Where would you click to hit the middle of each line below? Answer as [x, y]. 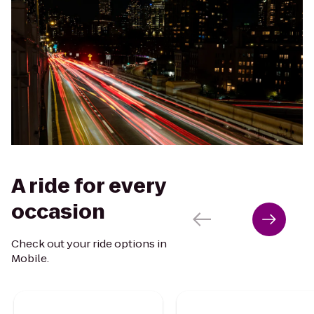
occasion [58, 212]
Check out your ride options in [89, 243]
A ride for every [89, 186]
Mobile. [30, 258]
